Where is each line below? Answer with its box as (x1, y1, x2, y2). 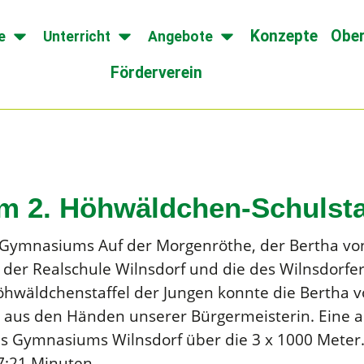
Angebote (147, 28, 213, 45)
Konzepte (249, 27, 318, 45)
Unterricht (42, 28, 110, 45)
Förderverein (110, 63, 203, 82)
